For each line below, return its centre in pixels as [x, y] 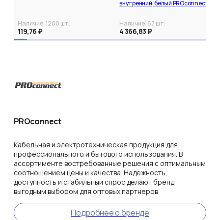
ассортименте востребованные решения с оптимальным [110, 164]
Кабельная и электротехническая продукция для [96, 145]
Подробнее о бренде [110, 213]
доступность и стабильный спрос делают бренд [94, 182]
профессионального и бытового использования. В [98, 154]
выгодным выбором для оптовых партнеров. [87, 192]
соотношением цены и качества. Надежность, [91, 173]
